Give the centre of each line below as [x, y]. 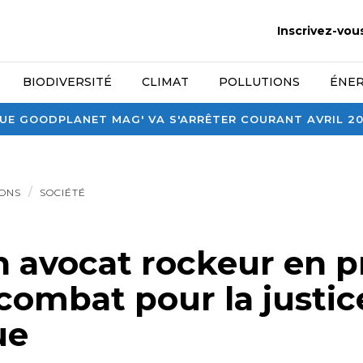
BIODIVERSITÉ [68, 82]
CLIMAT [166, 82]
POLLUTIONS [259, 82]
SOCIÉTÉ [62, 192]
